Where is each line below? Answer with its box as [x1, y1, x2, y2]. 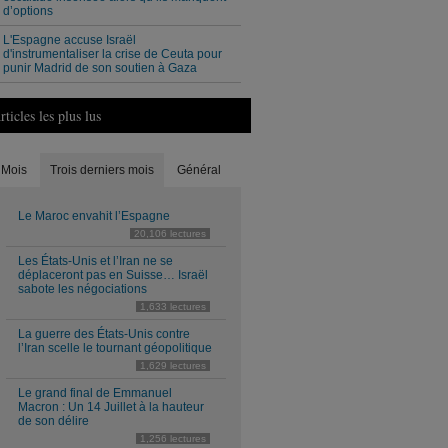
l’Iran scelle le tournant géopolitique [18, 341, 212, 355]
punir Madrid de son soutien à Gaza [3, 61, 197, 75]
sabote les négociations [18, 282, 147, 296]
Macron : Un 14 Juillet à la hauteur [18, 400, 204, 414]
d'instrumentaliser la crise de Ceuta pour [3, 47, 222, 61]
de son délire [18, 414, 89, 428]
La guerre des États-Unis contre [18, 327, 190, 341]
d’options [3, 4, 53, 18]
